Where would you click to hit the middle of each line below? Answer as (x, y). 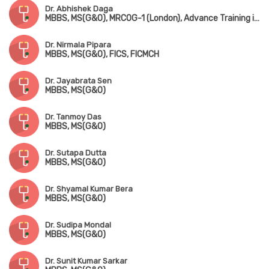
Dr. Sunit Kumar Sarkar (86, 261)
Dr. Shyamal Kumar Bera (89, 189)
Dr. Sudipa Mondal (78, 225)
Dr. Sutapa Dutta (76, 153)
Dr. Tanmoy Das (73, 117)
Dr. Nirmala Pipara (78, 45)
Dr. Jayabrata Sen (78, 81)
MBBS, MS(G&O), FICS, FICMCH (102, 55)
